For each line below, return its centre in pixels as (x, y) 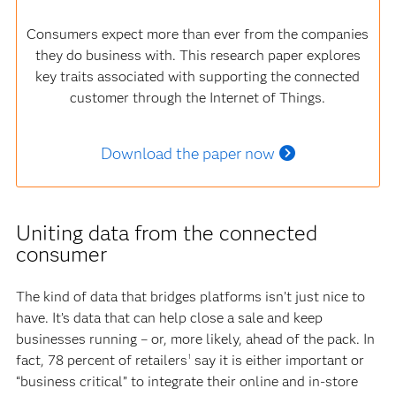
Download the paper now (187, 153)
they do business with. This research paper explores (198, 55)
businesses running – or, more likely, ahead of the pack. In (195, 339)
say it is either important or (277, 360)
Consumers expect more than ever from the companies (198, 34)
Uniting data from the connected (166, 232)
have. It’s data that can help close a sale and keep (169, 317)
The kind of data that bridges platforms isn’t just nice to (190, 296)
